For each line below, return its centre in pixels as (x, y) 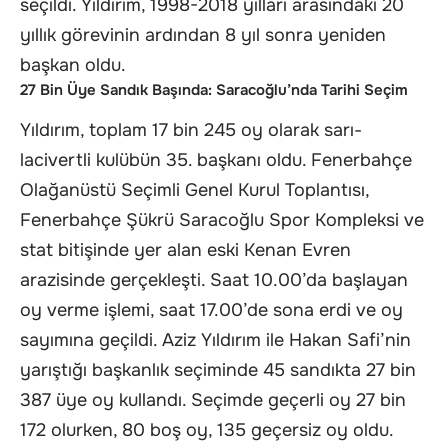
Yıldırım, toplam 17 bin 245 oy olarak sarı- (191, 129)
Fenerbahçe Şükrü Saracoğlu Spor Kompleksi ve (222, 219)
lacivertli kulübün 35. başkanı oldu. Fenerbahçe (216, 159)
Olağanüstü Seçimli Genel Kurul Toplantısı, (194, 189)
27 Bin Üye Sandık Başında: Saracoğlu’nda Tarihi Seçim (214, 90)
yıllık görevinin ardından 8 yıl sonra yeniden (203, 35)
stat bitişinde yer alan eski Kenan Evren (185, 249)
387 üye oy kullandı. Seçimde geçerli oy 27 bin (213, 399)
